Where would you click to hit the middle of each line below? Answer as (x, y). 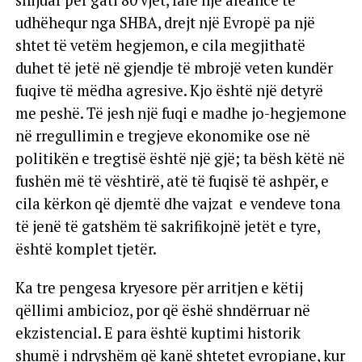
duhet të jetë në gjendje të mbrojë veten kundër (174, 68)
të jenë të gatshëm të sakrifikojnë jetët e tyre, (167, 226)
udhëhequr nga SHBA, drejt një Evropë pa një (165, 23)
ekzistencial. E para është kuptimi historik (158, 333)
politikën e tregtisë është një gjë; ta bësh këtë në (180, 158)
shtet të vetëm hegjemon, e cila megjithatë (160, 45)
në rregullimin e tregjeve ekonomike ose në (162, 136)
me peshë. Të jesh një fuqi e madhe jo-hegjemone (181, 113)
